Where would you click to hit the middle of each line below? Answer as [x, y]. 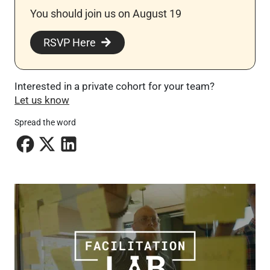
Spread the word [45, 122]
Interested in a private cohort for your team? [115, 86]
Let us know [42, 100]
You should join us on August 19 [106, 13]
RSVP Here [70, 42]
